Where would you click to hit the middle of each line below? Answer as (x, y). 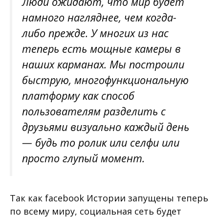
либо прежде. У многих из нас (95, 33)
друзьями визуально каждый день (106, 127)
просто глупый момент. (83, 158)
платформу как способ (78, 95)
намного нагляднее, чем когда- (99, 17)
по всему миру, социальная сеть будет (96, 211)
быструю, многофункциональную (105, 80)
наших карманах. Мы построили (103, 64)
